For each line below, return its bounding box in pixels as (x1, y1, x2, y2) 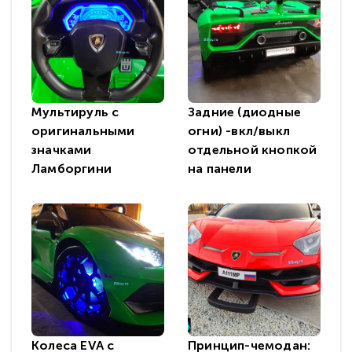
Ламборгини (31, 161, 112, 176)
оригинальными (31, 123, 135, 138)
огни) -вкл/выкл (188, 123, 290, 138)
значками (31, 142, 92, 157)
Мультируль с (31, 104, 119, 119)
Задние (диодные (188, 104, 301, 119)
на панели (188, 161, 251, 176)
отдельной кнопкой (188, 142, 317, 157)
